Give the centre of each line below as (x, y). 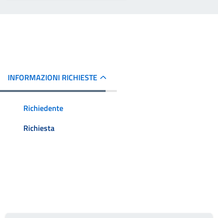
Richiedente (43, 108)
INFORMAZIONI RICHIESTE (53, 77)
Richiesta (39, 128)
